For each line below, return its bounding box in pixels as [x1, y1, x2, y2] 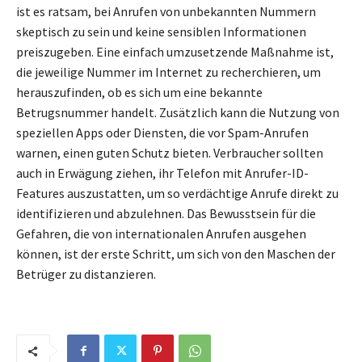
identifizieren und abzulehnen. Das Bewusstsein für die [16, 205, 316, 222]
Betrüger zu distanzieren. [16, 266, 156, 283]
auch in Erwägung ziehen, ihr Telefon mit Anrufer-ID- [16, 165, 309, 182]
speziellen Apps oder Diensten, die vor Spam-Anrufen [16, 124, 309, 141]
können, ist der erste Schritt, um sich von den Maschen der [16, 246, 335, 263]
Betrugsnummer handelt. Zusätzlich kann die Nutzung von [16, 104, 339, 121]
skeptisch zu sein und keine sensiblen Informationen [16, 23, 306, 40]
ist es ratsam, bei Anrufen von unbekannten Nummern [16, 3, 316, 20]
